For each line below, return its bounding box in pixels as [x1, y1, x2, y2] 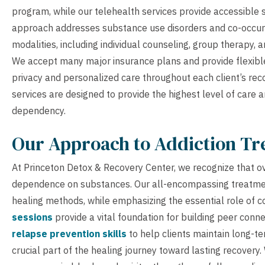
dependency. [12, 104, 66, 117]
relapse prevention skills [12, 227, 127, 240]
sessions [12, 211, 53, 223]
